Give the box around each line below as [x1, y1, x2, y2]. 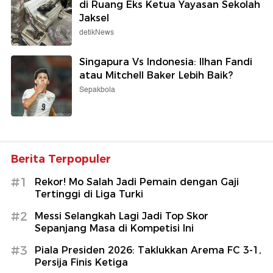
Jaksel [79, 12, 109, 24]
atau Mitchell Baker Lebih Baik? [79, 69, 233, 81]
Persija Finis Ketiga [35, 256, 128, 268]
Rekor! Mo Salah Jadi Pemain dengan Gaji [35, 175, 239, 188]
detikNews [79, 26, 114, 38]
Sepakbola [79, 83, 115, 96]
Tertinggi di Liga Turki [35, 188, 143, 200]
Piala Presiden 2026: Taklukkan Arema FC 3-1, [35, 244, 261, 256]
